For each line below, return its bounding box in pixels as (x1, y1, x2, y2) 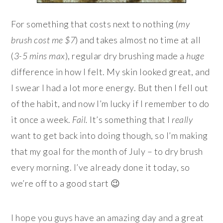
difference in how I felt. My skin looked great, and (11, 66, 210, 77)
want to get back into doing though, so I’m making (11, 129, 208, 141)
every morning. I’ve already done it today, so (11, 161, 190, 173)
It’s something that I (88, 113, 172, 125)
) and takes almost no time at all (75, 34, 201, 45)
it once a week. (11, 113, 73, 125)
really (172, 113, 193, 125)
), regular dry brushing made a (65, 50, 187, 61)
